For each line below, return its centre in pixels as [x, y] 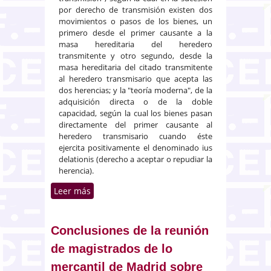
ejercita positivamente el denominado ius [135, 147]
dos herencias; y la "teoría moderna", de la [135, 90]
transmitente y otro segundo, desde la [135, 55]
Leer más [72, 191]
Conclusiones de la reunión [130, 230]
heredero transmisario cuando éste [135, 136]
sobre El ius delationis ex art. [158, 191]
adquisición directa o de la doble [135, 101]
